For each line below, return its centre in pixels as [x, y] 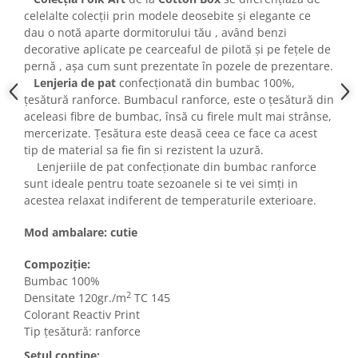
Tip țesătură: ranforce [82, 332]
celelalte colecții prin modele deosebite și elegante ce [167, 16]
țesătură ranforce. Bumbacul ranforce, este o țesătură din [179, 100]
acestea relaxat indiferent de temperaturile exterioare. [170, 201]
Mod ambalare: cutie [81, 233]
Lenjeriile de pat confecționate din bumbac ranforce [177, 167]
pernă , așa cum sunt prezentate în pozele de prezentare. [179, 66]
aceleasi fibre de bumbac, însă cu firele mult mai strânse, [178, 117]
